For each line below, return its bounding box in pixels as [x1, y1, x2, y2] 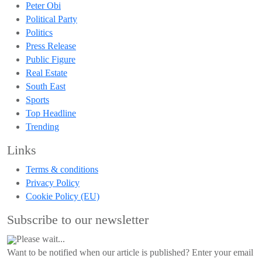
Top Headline [26, 108, 76, 118]
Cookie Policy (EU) [26, 191, 99, 201]
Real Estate [26, 68, 67, 78]
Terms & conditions [26, 164, 98, 174]
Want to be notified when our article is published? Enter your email [7, 247, 253, 257]
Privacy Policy [26, 178, 80, 188]
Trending [26, 122, 59, 132]
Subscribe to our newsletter [7, 213, 149, 227]
